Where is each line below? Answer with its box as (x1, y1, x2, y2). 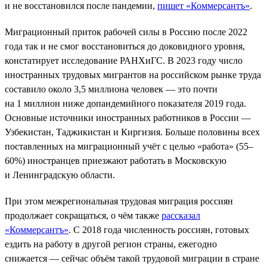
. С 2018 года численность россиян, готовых (69, 224, 249, 235)
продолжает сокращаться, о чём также (5, 210, 162, 221)
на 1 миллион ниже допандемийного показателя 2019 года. (5, 98, 246, 108)
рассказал (162, 210, 200, 221)
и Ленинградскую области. (5, 169, 115, 180)
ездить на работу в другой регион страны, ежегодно (5, 238, 217, 249)
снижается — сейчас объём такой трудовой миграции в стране (5, 253, 259, 263)
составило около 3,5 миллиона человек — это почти (5, 83, 218, 94)
